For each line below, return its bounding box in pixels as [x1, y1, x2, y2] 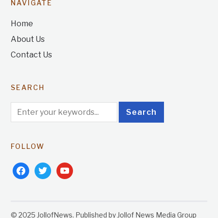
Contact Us [11, 50, 53, 59]
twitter [34, 163, 61, 173]
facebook [12, 163, 49, 173]
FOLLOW [11, 142, 45, 150]
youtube [56, 163, 87, 173]
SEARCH [11, 83, 45, 91]
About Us [11, 34, 45, 44]
